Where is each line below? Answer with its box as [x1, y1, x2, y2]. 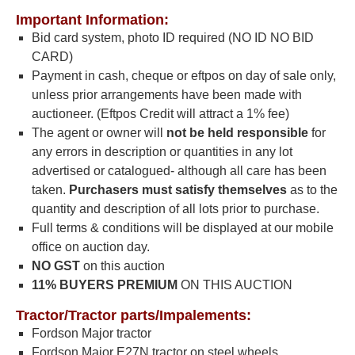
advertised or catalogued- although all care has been [32, 164, 326, 177]
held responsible [208, 126, 311, 139]
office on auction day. [32, 240, 150, 254]
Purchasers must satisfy [69, 183, 218, 197]
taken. [32, 183, 69, 197]
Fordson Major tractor [32, 326, 151, 340]
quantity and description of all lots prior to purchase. [32, 202, 319, 216]
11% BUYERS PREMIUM [32, 278, 181, 292]
